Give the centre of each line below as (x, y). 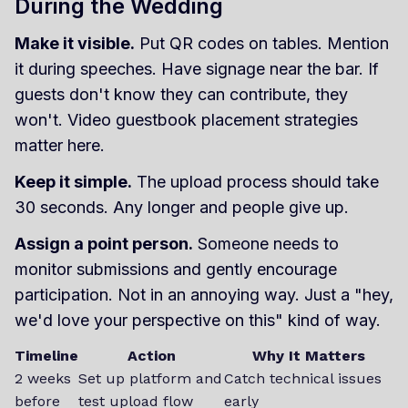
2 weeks (43, 378)
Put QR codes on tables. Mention (262, 43)
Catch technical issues (303, 378)
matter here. (60, 145)
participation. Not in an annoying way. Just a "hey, (204, 294)
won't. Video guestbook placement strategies (186, 119)
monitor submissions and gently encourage (176, 269)
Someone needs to (266, 243)
